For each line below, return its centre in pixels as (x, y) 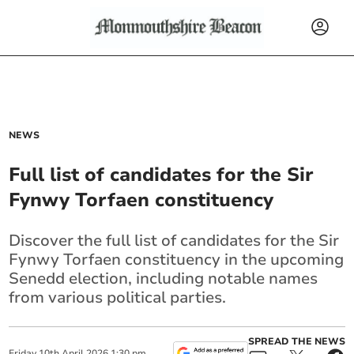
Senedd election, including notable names (164, 279)
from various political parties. (118, 298)
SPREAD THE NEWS (296, 341)
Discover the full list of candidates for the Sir (174, 241)
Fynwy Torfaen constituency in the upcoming (177, 260)
